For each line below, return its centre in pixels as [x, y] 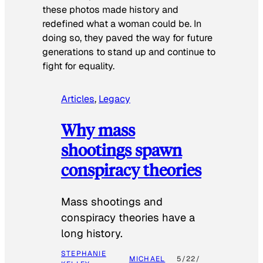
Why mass [98, 130]
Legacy [114, 99]
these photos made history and [110, 9]
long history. [92, 234]
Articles [78, 99]
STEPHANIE [84, 254]
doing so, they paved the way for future [127, 38]
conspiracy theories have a [128, 218]
